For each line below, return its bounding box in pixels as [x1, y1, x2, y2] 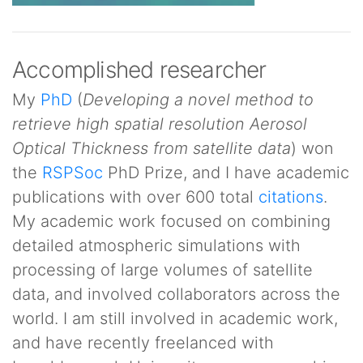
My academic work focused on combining [12, 211, 331, 231]
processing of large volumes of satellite [12, 260, 313, 280]
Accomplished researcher [12, 56, 267, 83]
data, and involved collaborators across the [12, 284, 340, 304]
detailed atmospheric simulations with [12, 236, 301, 255]
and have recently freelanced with [12, 333, 274, 352]
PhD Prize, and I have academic [103, 163, 349, 182]
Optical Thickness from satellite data [12, 139, 291, 158]
